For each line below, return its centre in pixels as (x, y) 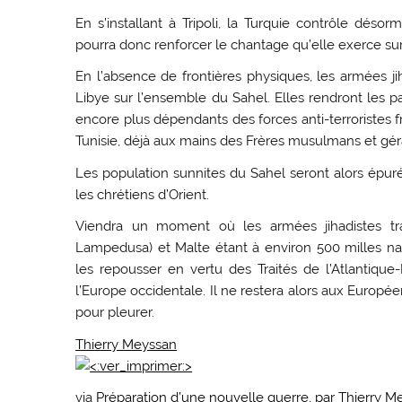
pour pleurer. (115, 313)
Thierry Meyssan (127, 344)
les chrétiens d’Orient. (143, 194)
